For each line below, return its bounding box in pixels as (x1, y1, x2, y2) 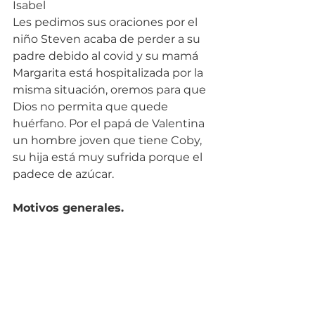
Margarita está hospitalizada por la (13, 65, 206, 79)
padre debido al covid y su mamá (13, 49, 201, 63)
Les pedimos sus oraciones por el (13, 15, 200, 29)
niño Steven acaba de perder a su (13, 32, 203, 46)
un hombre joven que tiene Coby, (13, 133, 205, 147)
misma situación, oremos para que (13, 82, 209, 96)
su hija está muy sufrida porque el (13, 150, 205, 164)
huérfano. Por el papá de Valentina (13, 116, 207, 130)
